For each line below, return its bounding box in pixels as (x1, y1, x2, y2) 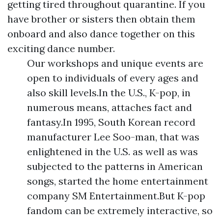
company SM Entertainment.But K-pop (27, 190, 205, 202)
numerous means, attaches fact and (27, 101, 192, 113)
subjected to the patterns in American (27, 160, 203, 172)
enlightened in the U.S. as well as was (27, 145, 198, 158)
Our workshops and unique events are (27, 57, 203, 69)
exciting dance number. (7, 42, 115, 55)
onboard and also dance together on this (7, 27, 195, 40)
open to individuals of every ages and (27, 72, 198, 84)
